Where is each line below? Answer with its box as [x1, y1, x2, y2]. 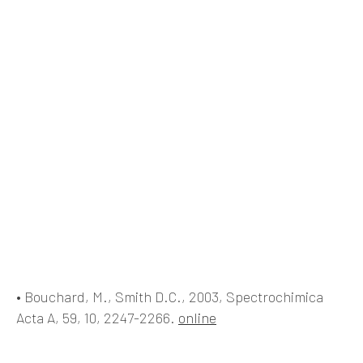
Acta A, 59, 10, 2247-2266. [16, 309, 178, 327]
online [178, 309, 216, 327]
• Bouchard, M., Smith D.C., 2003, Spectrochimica [16, 288, 323, 305]
